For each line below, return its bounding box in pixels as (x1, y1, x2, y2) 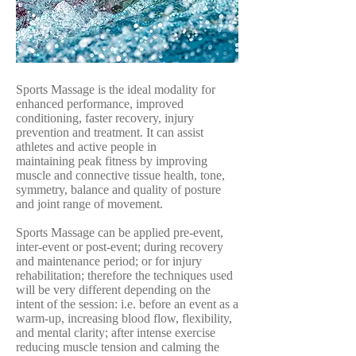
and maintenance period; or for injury (16, 254, 202, 268)
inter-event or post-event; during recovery (16, 240, 223, 253)
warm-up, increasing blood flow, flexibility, (16, 311, 232, 325)
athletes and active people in (16, 140, 157, 153)
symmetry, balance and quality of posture (16, 183, 221, 196)
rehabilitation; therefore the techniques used (16, 269, 233, 282)
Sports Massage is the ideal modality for (16, 83, 215, 96)
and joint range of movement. (16, 197, 163, 211)
